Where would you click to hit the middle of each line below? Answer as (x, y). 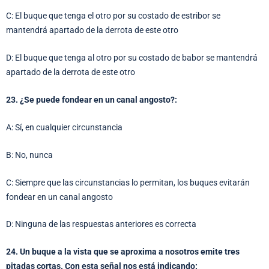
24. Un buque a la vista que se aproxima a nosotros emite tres (123, 252)
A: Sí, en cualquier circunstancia (64, 127)
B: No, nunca (29, 155)
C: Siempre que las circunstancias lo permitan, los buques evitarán (128, 182)
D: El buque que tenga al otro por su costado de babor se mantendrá (132, 58)
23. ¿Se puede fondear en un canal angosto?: (92, 99)
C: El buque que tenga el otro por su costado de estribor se (113, 16)
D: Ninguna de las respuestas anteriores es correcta (101, 224)
